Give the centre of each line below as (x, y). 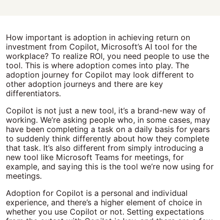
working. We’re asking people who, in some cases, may (108, 120)
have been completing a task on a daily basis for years (108, 129)
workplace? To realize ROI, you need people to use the (108, 56)
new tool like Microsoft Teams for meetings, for (95, 157)
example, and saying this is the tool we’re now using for (110, 167)
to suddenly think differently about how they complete (108, 139)
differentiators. (33, 94)
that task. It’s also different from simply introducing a (105, 148)
